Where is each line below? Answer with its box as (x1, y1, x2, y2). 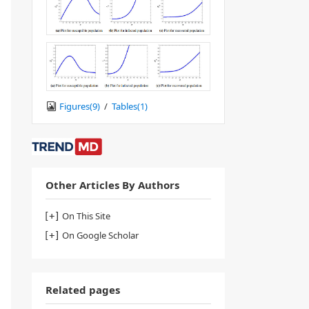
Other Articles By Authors (46, 177, 179, 192)
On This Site (62, 209, 110, 222)
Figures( (59, 99, 92, 112)
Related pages (46, 282, 120, 297)
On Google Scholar (62, 228, 139, 241)
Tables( (112, 99, 140, 112)
